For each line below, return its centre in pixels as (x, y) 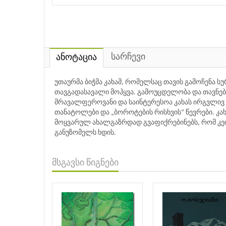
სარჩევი (128, 57)
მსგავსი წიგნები (85, 163)
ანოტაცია (76, 58)
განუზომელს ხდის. (85, 133)
